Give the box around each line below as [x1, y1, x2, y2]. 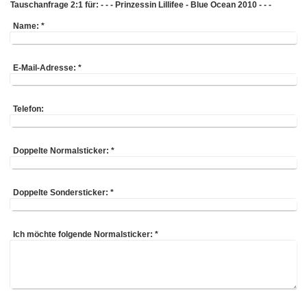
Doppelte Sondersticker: [13, 188, 109, 198]
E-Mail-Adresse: [13, 62, 77, 73]
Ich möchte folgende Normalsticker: [13, 229, 153, 239]
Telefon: [13, 104, 45, 114]
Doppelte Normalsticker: [13, 146, 110, 156]
